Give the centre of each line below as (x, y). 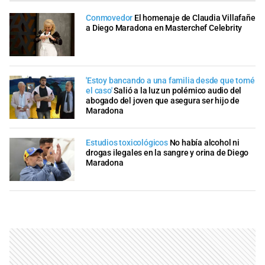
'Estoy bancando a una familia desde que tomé (170, 80)
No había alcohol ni (204, 143)
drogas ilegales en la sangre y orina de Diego (167, 153)
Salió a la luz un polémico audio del (178, 91)
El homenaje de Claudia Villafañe (195, 18)
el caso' (100, 91)
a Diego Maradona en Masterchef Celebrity (164, 28)
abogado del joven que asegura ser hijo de (163, 101)
